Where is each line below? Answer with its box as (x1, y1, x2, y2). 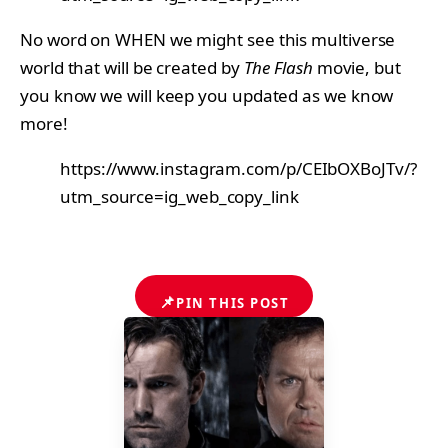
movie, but (312, 55, 401, 79)
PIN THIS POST (176, 293, 290, 312)
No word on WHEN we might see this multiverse (20, 27, 396, 51)
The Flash (243, 55, 313, 79)
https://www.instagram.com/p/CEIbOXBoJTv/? (60, 156, 417, 180)
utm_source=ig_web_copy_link (60, 184, 299, 208)
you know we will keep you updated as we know (20, 83, 394, 107)
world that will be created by (20, 55, 244, 79)
